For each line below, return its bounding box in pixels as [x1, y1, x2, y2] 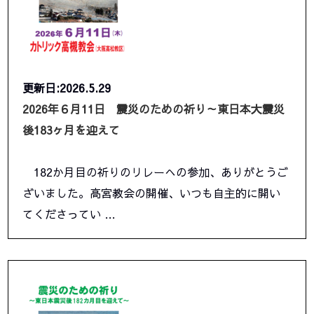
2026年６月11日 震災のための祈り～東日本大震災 [22, 101, 285, 117]
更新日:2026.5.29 [22, 80, 111, 96]
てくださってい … [22, 206, 116, 222]
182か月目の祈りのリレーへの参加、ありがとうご [22, 164, 289, 180]
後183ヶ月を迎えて [22, 122, 121, 138]
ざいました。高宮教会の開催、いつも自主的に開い [22, 185, 281, 201]
